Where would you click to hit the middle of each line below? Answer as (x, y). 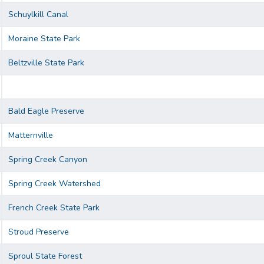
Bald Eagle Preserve (46, 111)
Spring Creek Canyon (48, 160)
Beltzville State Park (46, 63)
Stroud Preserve (39, 232)
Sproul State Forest (45, 256)
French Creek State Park (54, 208)
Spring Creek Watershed (55, 184)
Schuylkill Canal (38, 15)
